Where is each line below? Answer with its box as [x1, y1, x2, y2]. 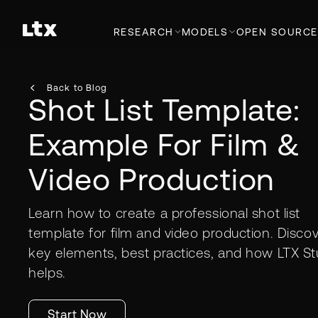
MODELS [181, 26, 229, 38]
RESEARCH [114, 26, 174, 38]
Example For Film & [28, 126, 300, 163]
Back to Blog [46, 82, 108, 93]
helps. [28, 264, 66, 280]
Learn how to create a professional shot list [28, 204, 300, 221]
